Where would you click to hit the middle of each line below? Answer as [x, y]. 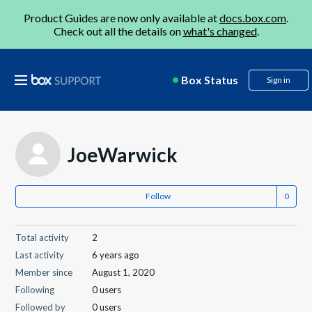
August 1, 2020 [124, 272]
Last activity [40, 255]
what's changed [220, 31]
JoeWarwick [123, 154]
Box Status [210, 80]
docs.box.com [253, 18]
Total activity [42, 237]
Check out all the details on [118, 31]
